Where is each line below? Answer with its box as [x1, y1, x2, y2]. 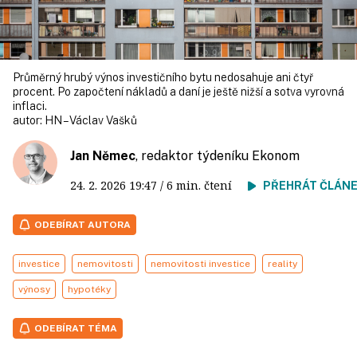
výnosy [18, 284, 50, 295]
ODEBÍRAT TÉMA [34, 323, 117, 334]
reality [268, 258, 297, 269]
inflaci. [13, 100, 47, 112]
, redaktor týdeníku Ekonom [135, 148, 300, 163]
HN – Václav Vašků [45, 114, 137, 127]
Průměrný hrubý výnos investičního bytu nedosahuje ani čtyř [13, 71, 313, 84]
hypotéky [68, 284, 111, 295]
